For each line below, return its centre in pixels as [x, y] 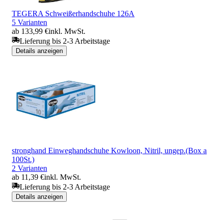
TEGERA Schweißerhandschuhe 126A [73, 13]
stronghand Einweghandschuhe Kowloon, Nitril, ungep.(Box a [109, 150]
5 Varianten [29, 22]
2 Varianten [29, 168]
